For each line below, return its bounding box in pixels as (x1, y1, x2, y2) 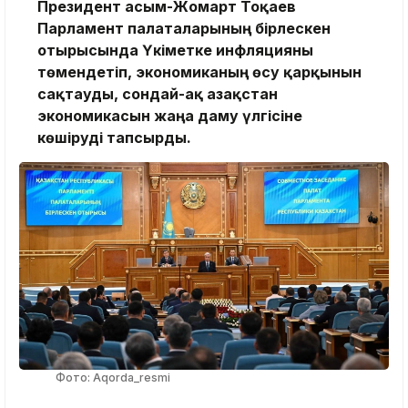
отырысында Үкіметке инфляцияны (37, 40, 313, 59)
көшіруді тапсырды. (37, 127, 191, 147)
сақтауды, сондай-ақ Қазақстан (37, 84, 278, 103)
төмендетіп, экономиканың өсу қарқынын (37, 62, 362, 81)
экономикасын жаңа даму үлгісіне (37, 106, 302, 125)
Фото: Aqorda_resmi (56, 370, 170, 384)
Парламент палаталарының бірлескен (37, 18, 331, 37)
